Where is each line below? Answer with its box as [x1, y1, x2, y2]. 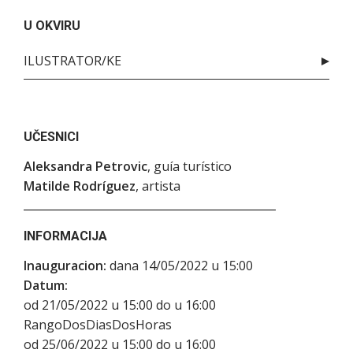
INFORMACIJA [24, 228, 107, 243]
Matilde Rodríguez [24, 176, 136, 195]
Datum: [24, 276, 68, 294]
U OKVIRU [24, 17, 80, 33]
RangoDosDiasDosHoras [24, 315, 172, 333]
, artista [136, 176, 180, 195]
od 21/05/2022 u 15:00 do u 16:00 [24, 295, 216, 314]
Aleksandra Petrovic [24, 157, 147, 175]
